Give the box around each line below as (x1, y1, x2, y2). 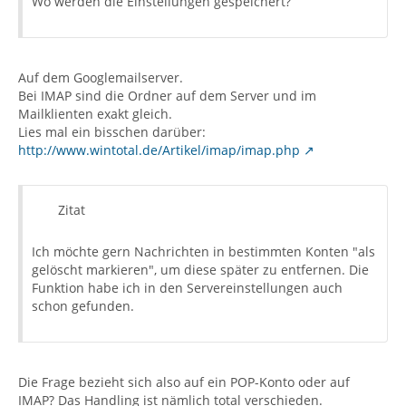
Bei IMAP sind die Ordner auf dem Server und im (18, 87, 316, 104)
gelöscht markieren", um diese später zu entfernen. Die (32, 261, 369, 278)
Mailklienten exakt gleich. (18, 105, 172, 122)
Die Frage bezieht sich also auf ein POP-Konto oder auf (18, 373, 350, 391)
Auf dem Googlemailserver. (18, 69, 183, 86)
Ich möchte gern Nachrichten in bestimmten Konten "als (32, 243, 375, 260)
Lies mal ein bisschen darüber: (18, 123, 206, 140)
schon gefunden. (32, 297, 134, 314)
